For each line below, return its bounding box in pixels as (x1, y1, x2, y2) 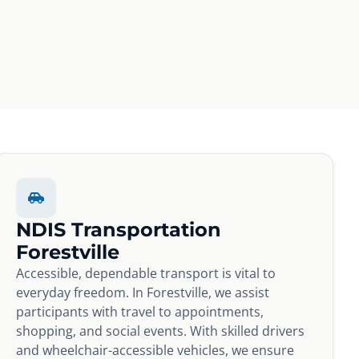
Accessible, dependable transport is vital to (16, 264, 276, 282)
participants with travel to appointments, (16, 302, 264, 321)
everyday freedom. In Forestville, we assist (16, 283, 270, 301)
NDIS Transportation (16, 217, 222, 241)
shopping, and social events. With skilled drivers (16, 321, 305, 340)
